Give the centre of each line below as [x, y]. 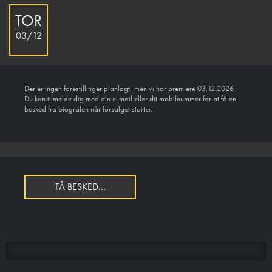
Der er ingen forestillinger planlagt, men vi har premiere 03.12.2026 [129, 89]
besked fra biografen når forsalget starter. [88, 109]
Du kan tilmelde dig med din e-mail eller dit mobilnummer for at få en [130, 99]
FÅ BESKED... [80, 187]
